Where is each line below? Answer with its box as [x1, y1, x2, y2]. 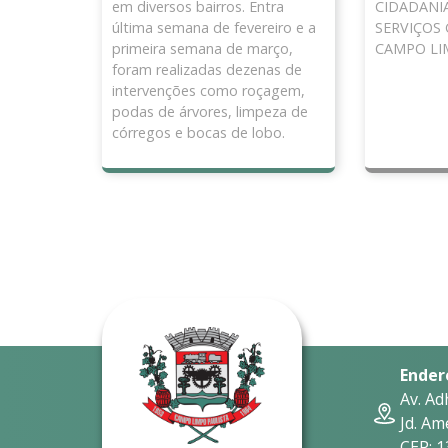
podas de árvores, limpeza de [112, 102, 308, 122]
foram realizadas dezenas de [112, 60, 302, 80]
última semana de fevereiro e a [112, 18, 316, 38]
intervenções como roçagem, [112, 81, 305, 101]
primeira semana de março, [112, 39, 293, 59]
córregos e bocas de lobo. [112, 123, 285, 143]
